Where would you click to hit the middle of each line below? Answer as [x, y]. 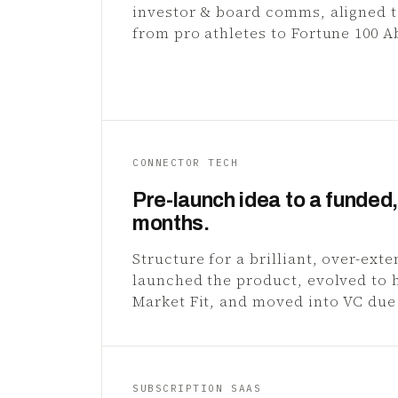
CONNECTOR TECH [186, 163]
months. [171, 223]
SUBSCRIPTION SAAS [197, 388]
